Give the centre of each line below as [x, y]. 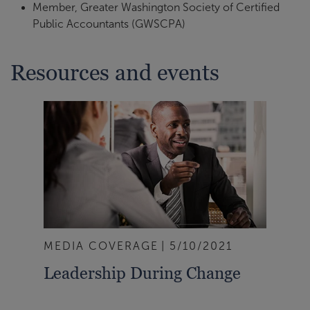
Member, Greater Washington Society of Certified [156, 8]
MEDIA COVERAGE [101, 246]
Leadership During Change [142, 273]
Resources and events [115, 72]
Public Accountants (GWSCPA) [109, 24]
